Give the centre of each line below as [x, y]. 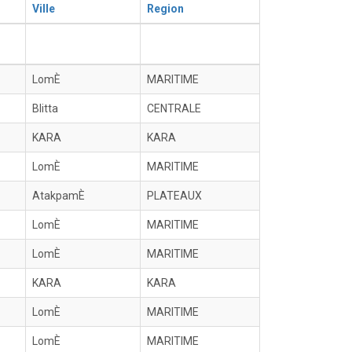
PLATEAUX [174, 196]
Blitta [45, 108]
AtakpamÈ [59, 196]
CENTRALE [174, 108]
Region [165, 9]
